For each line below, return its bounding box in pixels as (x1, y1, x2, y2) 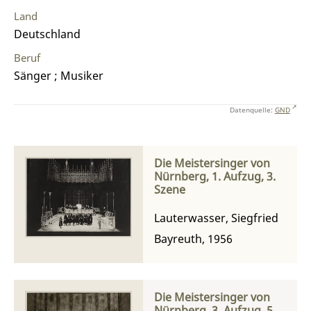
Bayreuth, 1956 (154, 230, 233, 246)
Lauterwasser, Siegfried (154, 210, 278, 226)
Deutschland (14, 26, 81, 42)
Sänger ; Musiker (14, 68, 103, 84)
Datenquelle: (229, 104, 275, 115)
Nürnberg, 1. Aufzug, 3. (154, 168, 276, 184)
